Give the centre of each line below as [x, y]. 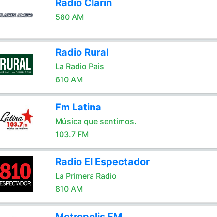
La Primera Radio [86, 176]
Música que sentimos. [96, 121]
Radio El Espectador [102, 162]
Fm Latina [78, 107]
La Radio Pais [79, 66]
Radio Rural [82, 52]
